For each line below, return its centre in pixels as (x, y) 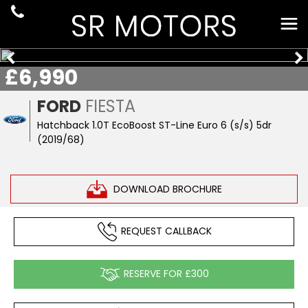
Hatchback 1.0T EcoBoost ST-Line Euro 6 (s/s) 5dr (155, 125)
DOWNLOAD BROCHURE (167, 189)
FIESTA (109, 106)
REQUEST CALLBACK (166, 231)
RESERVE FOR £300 (166, 273)
